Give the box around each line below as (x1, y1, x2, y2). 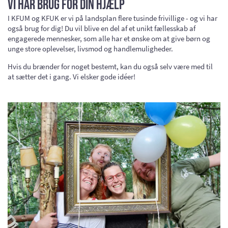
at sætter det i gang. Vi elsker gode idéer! (8, 71, 135, 81)
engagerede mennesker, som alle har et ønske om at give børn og (8, 33, 210, 43)
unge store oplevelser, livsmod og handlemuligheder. (8, 43, 173, 53)
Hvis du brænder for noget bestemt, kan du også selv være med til (8, 61, 213, 71)
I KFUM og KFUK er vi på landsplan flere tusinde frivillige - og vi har (8, 13, 217, 23)
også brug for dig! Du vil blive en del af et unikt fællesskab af (8, 23, 195, 33)
